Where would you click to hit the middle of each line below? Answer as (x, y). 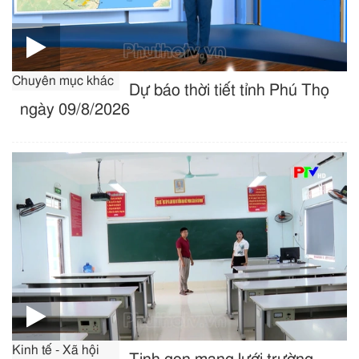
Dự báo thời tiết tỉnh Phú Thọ (230, 90)
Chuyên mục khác (63, 81)
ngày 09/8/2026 (75, 109)
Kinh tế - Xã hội (56, 350)
